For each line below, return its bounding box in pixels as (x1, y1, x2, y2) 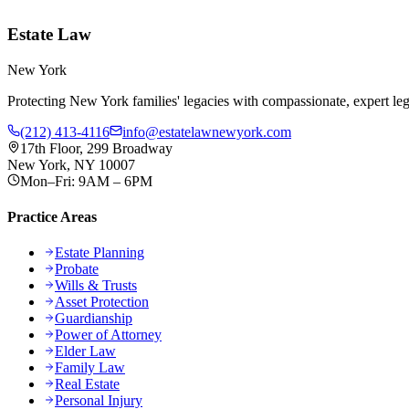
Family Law (55, 360, 125, 376)
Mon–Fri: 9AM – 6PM (20, 173, 152, 189)
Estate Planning (55, 245, 144, 261)
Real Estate (55, 376, 120, 393)
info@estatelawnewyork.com (122, 123, 291, 140)
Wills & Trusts (55, 278, 137, 294)
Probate (55, 261, 99, 278)
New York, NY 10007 (7, 156, 135, 173)
